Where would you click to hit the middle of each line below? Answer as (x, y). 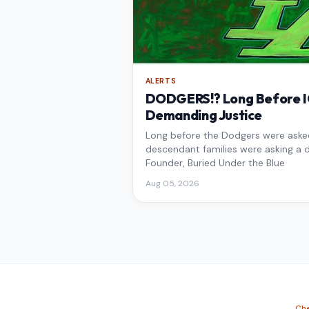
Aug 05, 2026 (172, 183)
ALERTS (161, 81)
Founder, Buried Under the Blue (215, 163)
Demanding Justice (204, 116)
